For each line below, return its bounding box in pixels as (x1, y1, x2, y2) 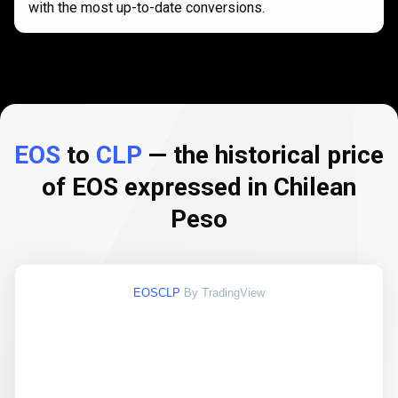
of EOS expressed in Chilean (42, 172, 356, 202)
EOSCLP (133, 286, 180, 299)
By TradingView (184, 286, 265, 299)
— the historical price (142, 140, 384, 170)
